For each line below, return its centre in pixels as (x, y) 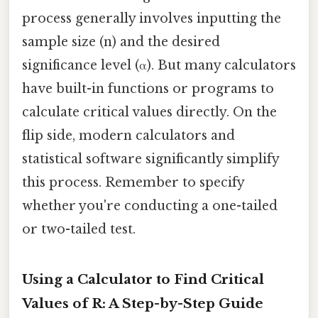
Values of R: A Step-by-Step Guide (143, 304)
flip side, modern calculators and (128, 136)
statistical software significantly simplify (150, 159)
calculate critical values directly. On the (149, 113)
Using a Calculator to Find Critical (143, 280)
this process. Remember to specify (133, 183)
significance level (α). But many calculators (159, 66)
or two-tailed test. (79, 230)
